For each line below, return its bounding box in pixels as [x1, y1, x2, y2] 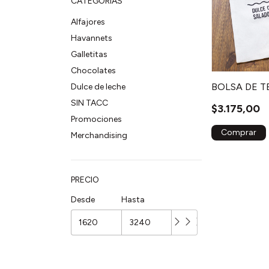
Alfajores [71, 17, 105, 27]
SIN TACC [71, 98, 108, 108]
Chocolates [71, 65, 116, 76]
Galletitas [71, 49, 107, 59]
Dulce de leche [71, 82, 125, 92]
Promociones [71, 114, 122, 124]
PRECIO [71, 175, 99, 185]
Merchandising [71, 130, 127, 141]
